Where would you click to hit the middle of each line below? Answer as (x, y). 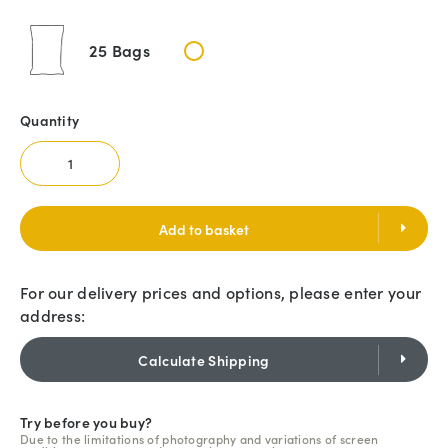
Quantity (50, 120)
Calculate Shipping (204, 360)
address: (53, 315)
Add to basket (204, 229)
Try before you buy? (86, 422)
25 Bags (119, 50)
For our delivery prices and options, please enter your (221, 292)
